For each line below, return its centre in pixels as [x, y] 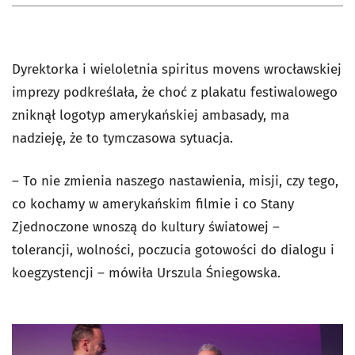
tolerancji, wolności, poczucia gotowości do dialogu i [173, 250]
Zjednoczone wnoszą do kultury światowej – [146, 227]
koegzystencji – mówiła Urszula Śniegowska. [146, 273]
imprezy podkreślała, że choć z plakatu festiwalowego [175, 92]
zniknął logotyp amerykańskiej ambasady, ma [151, 115]
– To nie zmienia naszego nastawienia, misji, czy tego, [175, 181]
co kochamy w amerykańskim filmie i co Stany [153, 204]
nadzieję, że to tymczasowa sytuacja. [122, 138]
